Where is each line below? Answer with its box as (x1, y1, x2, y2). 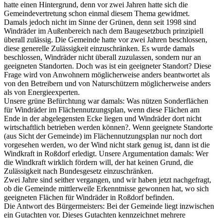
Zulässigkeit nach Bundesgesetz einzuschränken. (4, 166, 153, 175)
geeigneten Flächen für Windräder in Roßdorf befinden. (4, 193, 174, 201)
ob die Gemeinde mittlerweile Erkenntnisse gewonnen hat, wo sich (4, 184, 209, 193)
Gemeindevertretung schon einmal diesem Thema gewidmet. (4, 9, 190, 18)
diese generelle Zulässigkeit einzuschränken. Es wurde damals (4, 44, 194, 53)
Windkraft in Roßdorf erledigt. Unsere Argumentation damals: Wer (4, 149, 208, 158)
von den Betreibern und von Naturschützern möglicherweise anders (4, 79, 211, 88)
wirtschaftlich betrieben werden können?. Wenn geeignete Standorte (4, 123, 213, 131)
